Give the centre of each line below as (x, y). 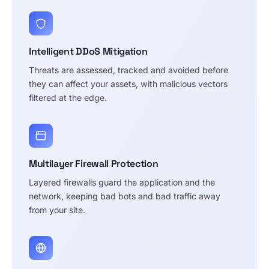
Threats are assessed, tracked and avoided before (128, 70)
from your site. (57, 210)
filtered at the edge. (68, 98)
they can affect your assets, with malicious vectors (128, 84)
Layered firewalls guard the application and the (122, 183)
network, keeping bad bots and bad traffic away (125, 196)
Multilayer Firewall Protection (94, 164)
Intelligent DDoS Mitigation (88, 52)
